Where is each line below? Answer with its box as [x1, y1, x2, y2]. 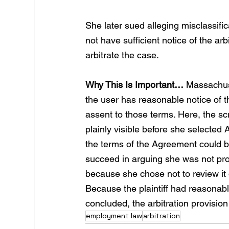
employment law [86, 211, 143, 221]
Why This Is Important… [85, 79, 184, 90]
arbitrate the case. [85, 50, 159, 61]
